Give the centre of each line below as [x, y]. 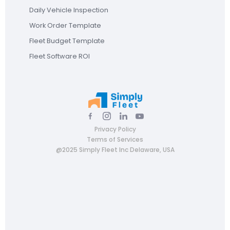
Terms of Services [115, 139]
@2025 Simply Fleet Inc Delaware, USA [115, 149]
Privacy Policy [115, 129]
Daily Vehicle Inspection [69, 10]
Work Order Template [65, 26]
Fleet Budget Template [67, 41]
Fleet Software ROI [60, 56]
